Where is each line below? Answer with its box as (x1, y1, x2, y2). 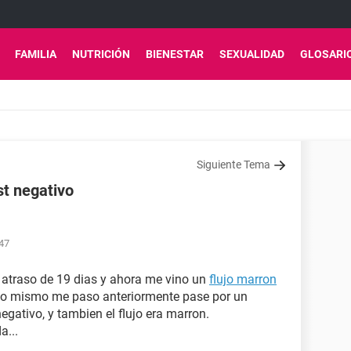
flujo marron (209, 272, 277, 287)
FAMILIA (15, 48, 56, 60)
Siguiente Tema (197, 158, 270, 171)
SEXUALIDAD (219, 48, 284, 60)
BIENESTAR (146, 48, 204, 60)
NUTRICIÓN (72, 48, 130, 60)
